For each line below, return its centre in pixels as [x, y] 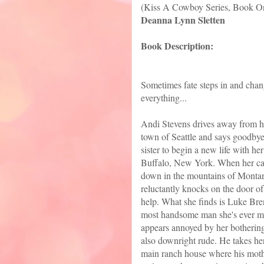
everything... [164, 98]
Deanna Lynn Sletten [183, 20]
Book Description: [177, 46]
